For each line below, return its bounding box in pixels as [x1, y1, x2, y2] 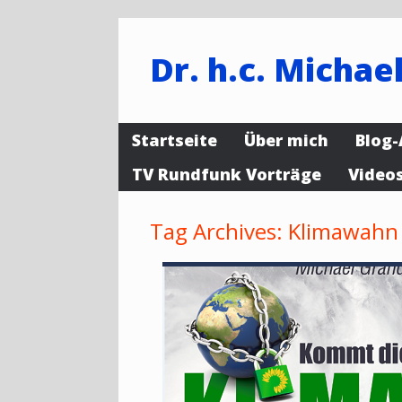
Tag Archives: [150, 216, 288, 246]
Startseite [132, 129, 217, 151]
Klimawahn [288, 216, 398, 246]
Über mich [244, 129, 328, 151]
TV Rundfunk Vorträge [132, 163, 321, 185]
